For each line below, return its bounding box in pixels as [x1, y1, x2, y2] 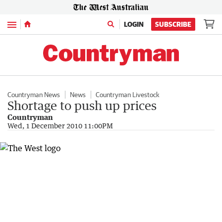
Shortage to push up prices [7, 98, 157, 112]
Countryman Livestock [96, 91, 160, 99]
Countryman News [7, 91, 60, 99]
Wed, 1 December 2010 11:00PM [7, 121, 113, 130]
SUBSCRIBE [155, 20, 191, 28]
